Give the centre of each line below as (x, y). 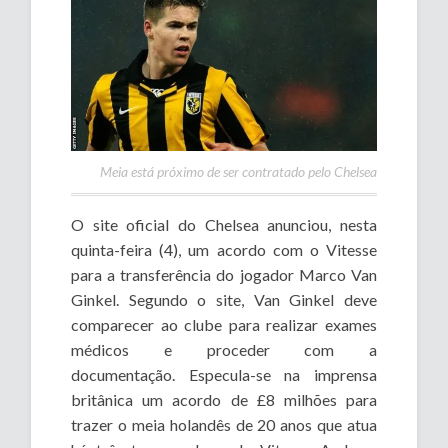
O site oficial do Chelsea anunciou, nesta (224, 224)
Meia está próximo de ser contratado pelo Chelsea (238, 171)
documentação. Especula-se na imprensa (224, 374)
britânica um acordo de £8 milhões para (224, 399)
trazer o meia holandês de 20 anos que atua (224, 424)
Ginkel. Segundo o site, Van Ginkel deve (224, 299)
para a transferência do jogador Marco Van (224, 274)
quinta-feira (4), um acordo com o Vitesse (224, 249)
